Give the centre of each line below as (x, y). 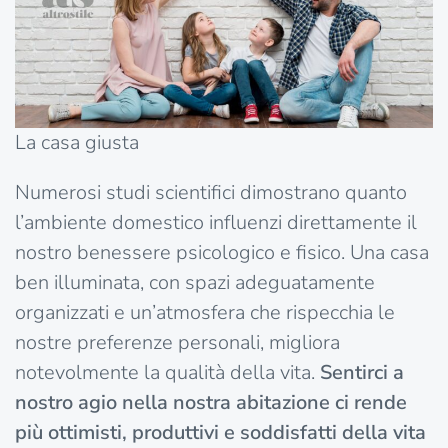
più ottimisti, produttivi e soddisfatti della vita (220, 432)
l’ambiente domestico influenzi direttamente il (216, 222)
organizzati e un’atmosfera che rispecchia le (205, 312)
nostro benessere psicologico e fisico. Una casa (222, 252)
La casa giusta (77, 142)
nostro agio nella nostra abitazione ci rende (211, 402)
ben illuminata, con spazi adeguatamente (195, 282)
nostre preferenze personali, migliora (177, 342)
